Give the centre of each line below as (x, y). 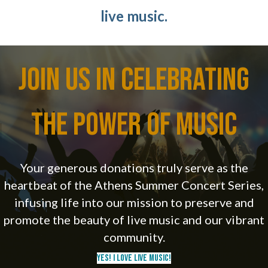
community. (134, 237)
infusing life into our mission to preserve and (134, 202)
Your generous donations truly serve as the (134, 167)
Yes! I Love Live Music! (134, 258)
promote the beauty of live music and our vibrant (134, 219)
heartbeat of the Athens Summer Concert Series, (134, 185)
